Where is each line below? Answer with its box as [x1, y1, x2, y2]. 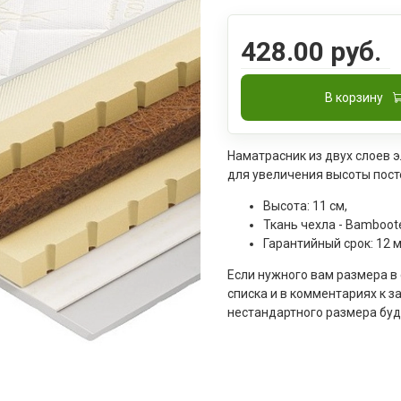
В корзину [325, 90, 384, 105]
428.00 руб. [241, 36, 381, 68]
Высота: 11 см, [263, 198, 347, 213]
